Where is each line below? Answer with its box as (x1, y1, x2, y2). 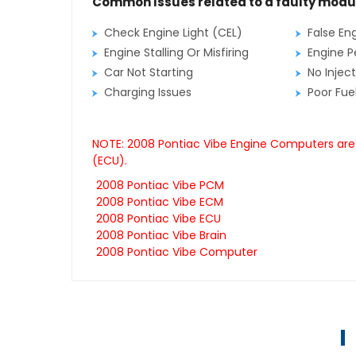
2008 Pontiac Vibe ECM (95, 194, 223, 211)
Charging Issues (103, 84, 192, 101)
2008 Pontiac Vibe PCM (95, 177, 224, 194)
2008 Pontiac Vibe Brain (95, 227, 226, 244)
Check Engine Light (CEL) (103, 25, 242, 41)
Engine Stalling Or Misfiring (103, 44, 249, 61)
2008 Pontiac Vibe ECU (95, 211, 221, 227)
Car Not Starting (103, 64, 193, 81)
